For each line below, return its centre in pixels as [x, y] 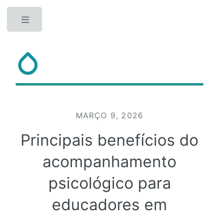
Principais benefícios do [109, 140]
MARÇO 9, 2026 [109, 115]
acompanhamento [109, 162]
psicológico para [109, 183]
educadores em [109, 205]
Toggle [62, 22]
